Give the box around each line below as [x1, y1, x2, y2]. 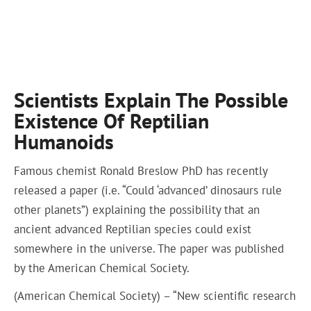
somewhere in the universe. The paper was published [14, 240, 285, 256]
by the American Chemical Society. [14, 260, 190, 276]
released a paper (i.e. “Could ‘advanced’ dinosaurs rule [14, 182, 283, 198]
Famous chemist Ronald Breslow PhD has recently [14, 162, 268, 178]
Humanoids [14, 128, 115, 155]
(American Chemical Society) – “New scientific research [14, 288, 296, 304]
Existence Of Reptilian [14, 107, 210, 135]
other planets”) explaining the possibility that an [14, 201, 260, 217]
